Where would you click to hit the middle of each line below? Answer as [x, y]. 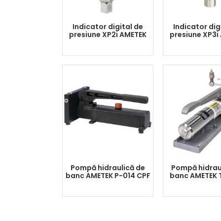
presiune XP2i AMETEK [108, 35]
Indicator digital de [108, 27]
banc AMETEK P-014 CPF [108, 176]
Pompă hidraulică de [108, 168]
